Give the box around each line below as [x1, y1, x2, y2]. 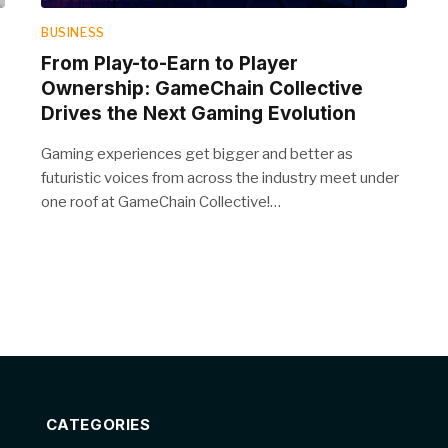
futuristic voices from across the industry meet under [41, 169, 399, 188]
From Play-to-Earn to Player [41, 52, 298, 76]
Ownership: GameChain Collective [41, 77, 363, 101]
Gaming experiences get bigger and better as [41, 145, 353, 164]
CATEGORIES [45, 415, 151, 435]
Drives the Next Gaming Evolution [41, 102, 356, 126]
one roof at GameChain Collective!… [41, 193, 281, 212]
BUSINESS [41, 25, 105, 41]
